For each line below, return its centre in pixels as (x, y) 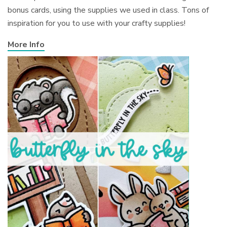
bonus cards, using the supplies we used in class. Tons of (108, 10)
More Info (26, 45)
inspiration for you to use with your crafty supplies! (97, 24)
